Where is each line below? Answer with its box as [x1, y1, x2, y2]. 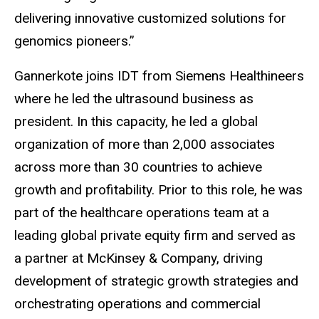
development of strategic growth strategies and [14, 272, 298, 289]
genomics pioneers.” [14, 33, 135, 50]
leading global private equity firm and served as [14, 226, 296, 244]
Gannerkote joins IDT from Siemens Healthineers [14, 67, 304, 84]
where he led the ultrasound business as [14, 90, 253, 107]
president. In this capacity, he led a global [14, 113, 258, 130]
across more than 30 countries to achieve [14, 158, 262, 175]
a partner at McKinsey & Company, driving [14, 249, 263, 266]
